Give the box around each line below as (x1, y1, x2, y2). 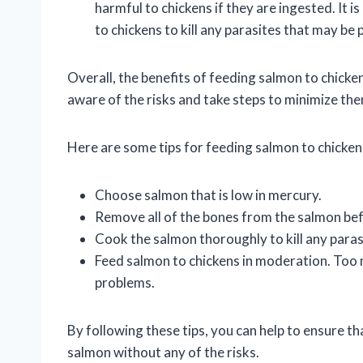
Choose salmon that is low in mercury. (95, 186, 322, 204)
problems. (95, 274, 155, 292)
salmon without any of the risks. (67, 344, 259, 361)
